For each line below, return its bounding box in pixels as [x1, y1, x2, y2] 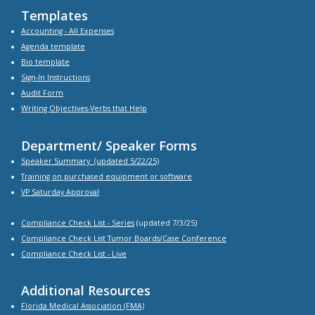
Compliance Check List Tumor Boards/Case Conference [21, 233, 226, 243]
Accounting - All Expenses [21, 26, 114, 36]
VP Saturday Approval [21, 186, 99, 197]
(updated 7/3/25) [134, 217, 197, 228]
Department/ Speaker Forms [21, 136, 197, 154]
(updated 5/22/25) [94, 155, 159, 166]
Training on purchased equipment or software [21, 171, 192, 181]
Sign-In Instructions [21, 72, 90, 82]
